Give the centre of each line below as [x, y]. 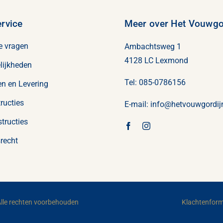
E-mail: [137, 104]
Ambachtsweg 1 [153, 46]
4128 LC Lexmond [156, 60]
